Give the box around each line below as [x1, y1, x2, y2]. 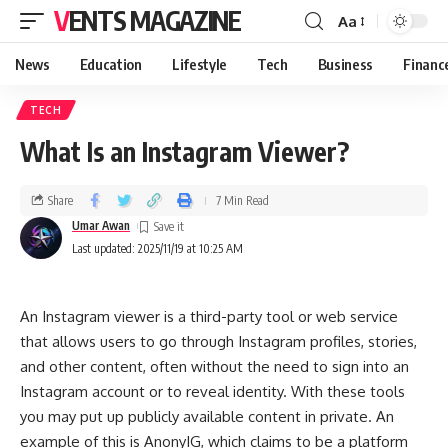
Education [79, 55, 142, 73]
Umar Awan [72, 218, 130, 233]
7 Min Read [216, 192, 269, 208]
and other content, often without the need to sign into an [20, 357, 409, 376]
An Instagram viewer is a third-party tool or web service [20, 307, 398, 326]
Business [317, 55, 374, 73]
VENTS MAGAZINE [68, 4, 241, 37]
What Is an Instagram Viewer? [20, 135, 349, 168]
